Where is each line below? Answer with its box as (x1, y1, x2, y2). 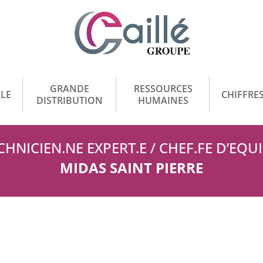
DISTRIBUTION (36, 93, 103, 107)
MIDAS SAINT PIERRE (60, 157, 203, 177)
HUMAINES (137, 93, 188, 107)
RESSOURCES (133, 82, 193, 95)
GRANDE (50, 82, 89, 95)
